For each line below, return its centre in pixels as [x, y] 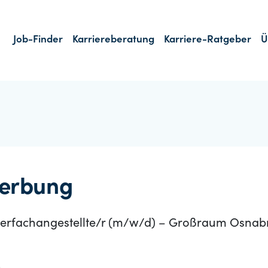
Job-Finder [38, 40]
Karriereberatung [113, 40]
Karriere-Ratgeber [208, 40]
